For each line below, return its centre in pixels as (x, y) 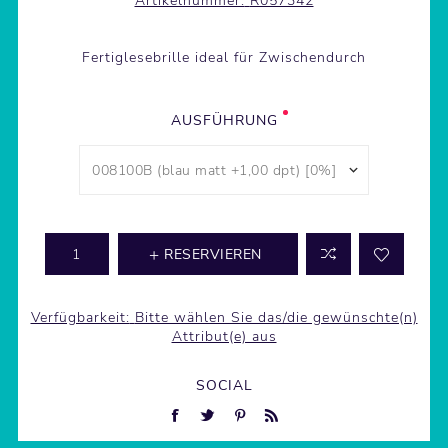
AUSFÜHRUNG (224, 121)
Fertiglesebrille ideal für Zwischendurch (224, 58)
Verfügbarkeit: (80, 318)
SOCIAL (224, 386)
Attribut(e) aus (224, 337)
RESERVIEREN (213, 255)
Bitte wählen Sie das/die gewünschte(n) (276, 318)
